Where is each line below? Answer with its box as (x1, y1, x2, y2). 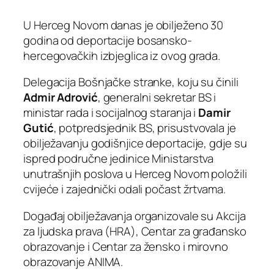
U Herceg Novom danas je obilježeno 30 (23, 17, 224, 33)
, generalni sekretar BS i (97, 89, 217, 106)
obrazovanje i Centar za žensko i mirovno (23, 238, 228, 254)
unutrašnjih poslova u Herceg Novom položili (23, 166, 247, 182)
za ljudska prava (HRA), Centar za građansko (23, 223, 246, 239)
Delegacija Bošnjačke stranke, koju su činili (23, 74, 239, 91)
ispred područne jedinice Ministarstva (23, 150, 214, 167)
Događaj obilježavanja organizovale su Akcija (23, 207, 246, 224)
